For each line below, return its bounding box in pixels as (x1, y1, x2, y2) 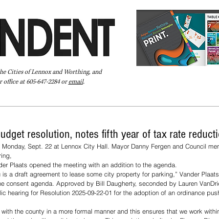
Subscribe (145, 96, 177, 105)
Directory (76, 96, 106, 105)
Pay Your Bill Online (4, 96, 66, 105)
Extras (115, 96, 135, 105)
